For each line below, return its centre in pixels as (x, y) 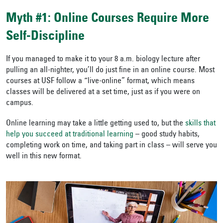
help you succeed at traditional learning (70, 135)
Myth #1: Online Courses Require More (108, 19)
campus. (20, 103)
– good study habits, (167, 135)
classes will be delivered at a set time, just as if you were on (103, 92)
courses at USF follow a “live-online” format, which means (100, 81)
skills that (200, 124)
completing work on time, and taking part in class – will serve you (111, 146)
